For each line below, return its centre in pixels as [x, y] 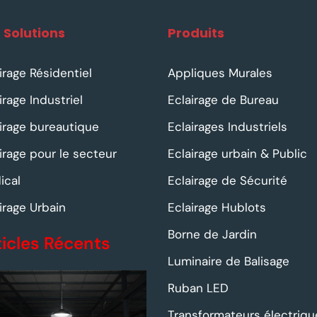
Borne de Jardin [212, 235]
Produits [196, 33]
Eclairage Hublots [217, 208]
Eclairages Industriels [227, 127]
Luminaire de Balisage [228, 261]
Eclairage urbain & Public [237, 154]
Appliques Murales [220, 73]
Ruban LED [198, 288]
